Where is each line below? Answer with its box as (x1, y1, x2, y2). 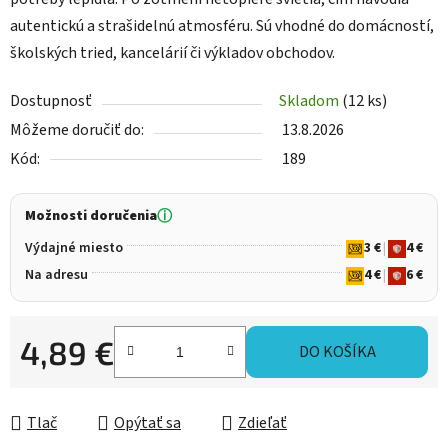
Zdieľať (238, 412, 287, 435)
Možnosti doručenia (25, 206, 157, 227)
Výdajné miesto (25, 238, 123, 259)
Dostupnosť (10, 90, 92, 113)
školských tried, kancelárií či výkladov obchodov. (10, 42, 335, 65)
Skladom (279, 90, 342, 113)
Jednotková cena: (19, 372, 137, 395)
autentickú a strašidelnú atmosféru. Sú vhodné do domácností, (10, 15, 434, 38)
